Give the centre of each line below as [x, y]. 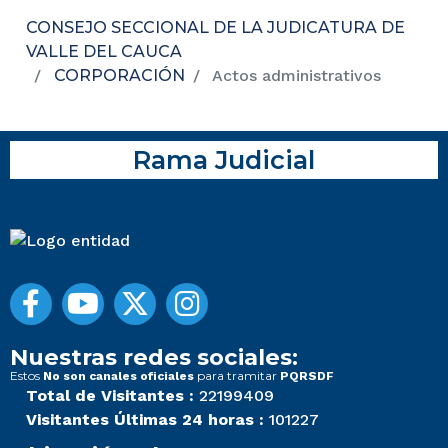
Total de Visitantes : [110, 395]
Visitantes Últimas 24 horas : [145, 419]
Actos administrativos [294, 75]
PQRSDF [307, 375]
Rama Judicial [224, 159]
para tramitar [237, 375]
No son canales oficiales [118, 375]
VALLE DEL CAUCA [104, 51]
